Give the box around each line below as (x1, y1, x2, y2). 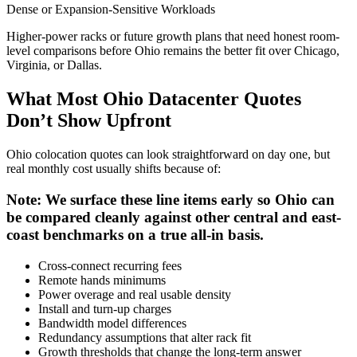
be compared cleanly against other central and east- (6, 208, 341, 226)
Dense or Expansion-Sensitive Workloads (6, 2, 215, 17)
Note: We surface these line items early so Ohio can (6, 190, 335, 208)
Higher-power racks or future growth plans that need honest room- (6, 29, 339, 44)
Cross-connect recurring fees (38, 258, 182, 273)
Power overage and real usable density (38, 287, 231, 301)
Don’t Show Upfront (6, 110, 171, 131)
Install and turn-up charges (38, 301, 171, 316)
